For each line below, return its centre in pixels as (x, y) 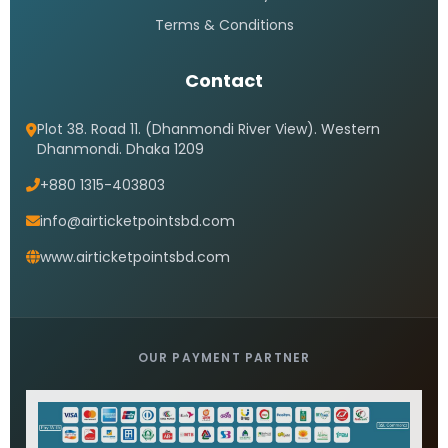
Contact (224, 80)
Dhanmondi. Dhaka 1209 (120, 149)
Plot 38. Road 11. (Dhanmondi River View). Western (208, 129)
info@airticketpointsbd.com (137, 221)
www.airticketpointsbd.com (135, 257)
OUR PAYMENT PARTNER (224, 357)
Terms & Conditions (224, 25)
